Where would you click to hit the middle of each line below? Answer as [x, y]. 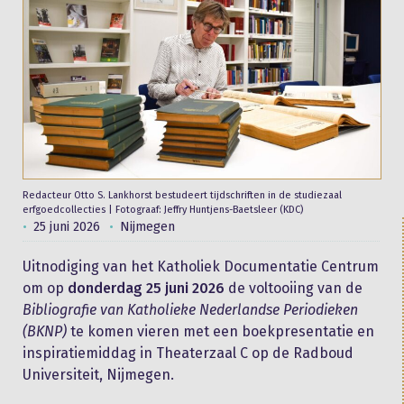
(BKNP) [46, 331]
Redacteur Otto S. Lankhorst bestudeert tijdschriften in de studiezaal [182, 195]
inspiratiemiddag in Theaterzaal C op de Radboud [188, 353]
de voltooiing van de [294, 288]
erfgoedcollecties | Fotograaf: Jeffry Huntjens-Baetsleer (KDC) [163, 209]
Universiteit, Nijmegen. [98, 374]
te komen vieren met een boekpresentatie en [222, 331]
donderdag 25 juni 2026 [146, 288]
